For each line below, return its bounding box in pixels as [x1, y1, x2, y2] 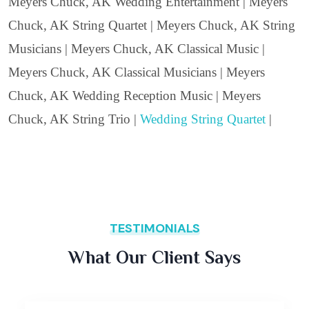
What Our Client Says [68, 247, 241, 268]
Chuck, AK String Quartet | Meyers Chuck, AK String [8, 17, 295, 32]
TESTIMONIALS [109, 220, 200, 237]
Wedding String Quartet [140, 111, 266, 126]
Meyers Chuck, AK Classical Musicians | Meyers [8, 64, 265, 79]
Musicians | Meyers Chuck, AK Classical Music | [8, 41, 265, 56]
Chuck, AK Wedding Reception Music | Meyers [8, 88, 261, 103]
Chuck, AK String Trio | [8, 111, 140, 126]
